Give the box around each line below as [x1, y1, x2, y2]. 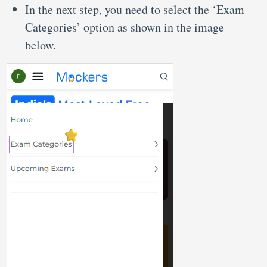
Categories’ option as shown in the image [25, 19, 224, 35]
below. [25, 37, 60, 53]
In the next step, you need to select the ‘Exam [25, 1, 244, 17]
